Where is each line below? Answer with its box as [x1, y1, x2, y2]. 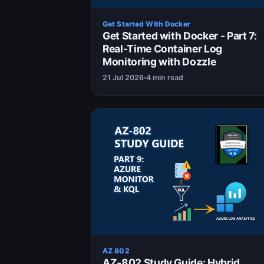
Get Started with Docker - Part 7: [103, 29, 257, 42]
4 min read [146, 73, 183, 82]
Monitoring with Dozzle [103, 55, 216, 68]
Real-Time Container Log [103, 42, 222, 55]
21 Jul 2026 [103, 73, 144, 82]
